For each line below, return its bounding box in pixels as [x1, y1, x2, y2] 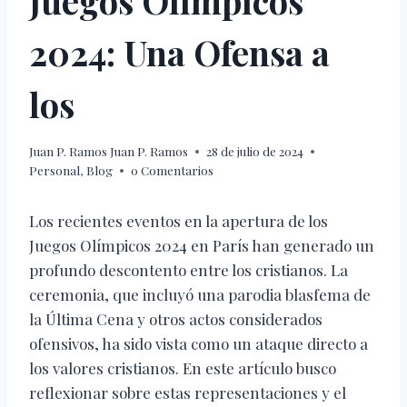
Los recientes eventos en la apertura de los [29, 211, 328, 232]
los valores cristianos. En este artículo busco [29, 358, 336, 379]
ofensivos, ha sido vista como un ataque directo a [29, 333, 368, 354]
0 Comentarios [131, 162, 213, 179]
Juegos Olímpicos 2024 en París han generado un [29, 235, 374, 256]
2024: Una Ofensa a [29, 28, 330, 75]
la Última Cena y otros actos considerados [29, 309, 323, 330]
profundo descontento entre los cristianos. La [29, 260, 348, 281]
